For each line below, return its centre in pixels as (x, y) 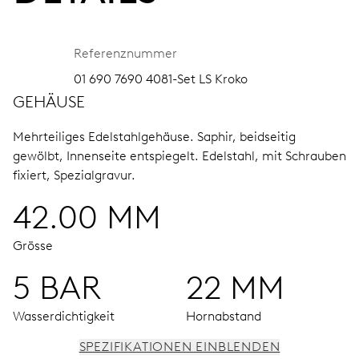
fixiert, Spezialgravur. (74, 175)
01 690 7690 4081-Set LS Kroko (161, 79)
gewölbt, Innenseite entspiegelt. (107, 155)
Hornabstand (224, 316)
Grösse (33, 245)
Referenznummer (125, 53)
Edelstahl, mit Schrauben (274, 155)
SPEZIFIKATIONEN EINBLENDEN (179, 346)
